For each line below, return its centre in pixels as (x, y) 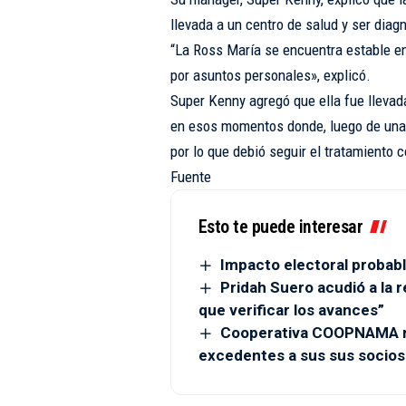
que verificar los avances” (291, 310)
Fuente (190, 177)
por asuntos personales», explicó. (270, 75)
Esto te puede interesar (280, 227)
